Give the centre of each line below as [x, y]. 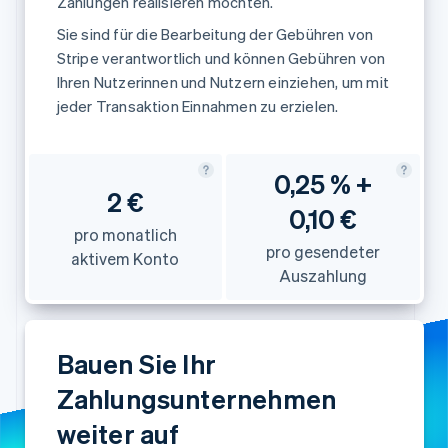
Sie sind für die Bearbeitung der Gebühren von [215, 34]
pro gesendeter [322, 251]
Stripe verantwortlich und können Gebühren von [221, 58]
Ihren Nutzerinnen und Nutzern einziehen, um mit [222, 82]
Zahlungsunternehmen [196, 398]
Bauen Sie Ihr [136, 363]
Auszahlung [322, 275]
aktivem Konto [125, 258]
